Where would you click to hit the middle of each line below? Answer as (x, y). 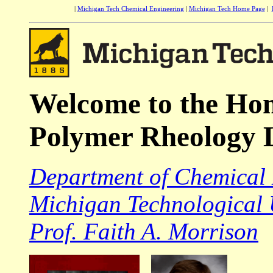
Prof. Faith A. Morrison (144, 231)
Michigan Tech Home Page (227, 9)
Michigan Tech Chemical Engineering (130, 9)
